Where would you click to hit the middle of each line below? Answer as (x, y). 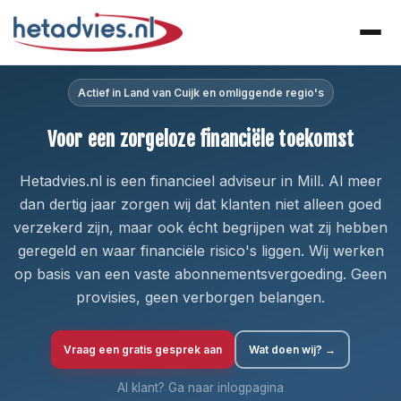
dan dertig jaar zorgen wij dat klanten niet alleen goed (200, 204)
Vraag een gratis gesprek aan (143, 350)
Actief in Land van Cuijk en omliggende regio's (200, 93)
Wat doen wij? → (292, 350)
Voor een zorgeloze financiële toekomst (200, 139)
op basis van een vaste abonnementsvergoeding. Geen (200, 274)
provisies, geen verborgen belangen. (200, 297)
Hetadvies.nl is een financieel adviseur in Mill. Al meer (200, 181)
